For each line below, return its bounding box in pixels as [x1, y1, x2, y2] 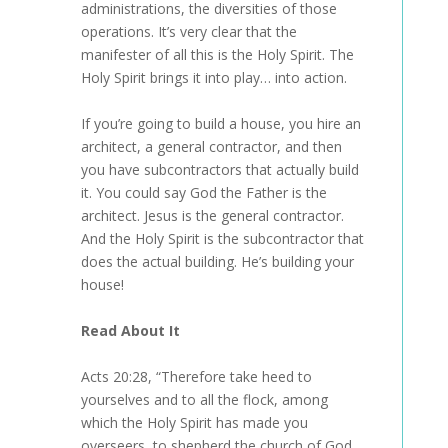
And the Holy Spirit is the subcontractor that [80, 229, 364, 248]
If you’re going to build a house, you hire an [80, 114, 361, 133]
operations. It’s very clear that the [80, 22, 297, 41]
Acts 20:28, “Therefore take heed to [80, 367, 312, 386]
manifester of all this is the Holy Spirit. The [80, 45, 354, 64]
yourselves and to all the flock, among [80, 390, 328, 409]
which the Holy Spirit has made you [80, 413, 308, 432]
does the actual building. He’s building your [80, 252, 354, 271]
